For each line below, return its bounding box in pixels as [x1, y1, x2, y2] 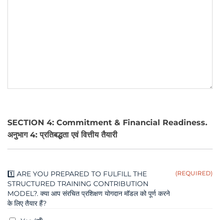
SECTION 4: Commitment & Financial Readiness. [7, 117, 207, 127]
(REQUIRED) [175, 169, 213, 177]
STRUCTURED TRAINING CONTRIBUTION [7, 179, 148, 188]
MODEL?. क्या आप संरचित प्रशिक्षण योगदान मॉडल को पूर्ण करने [7, 189, 170, 198]
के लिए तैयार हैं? [7, 198, 47, 208]
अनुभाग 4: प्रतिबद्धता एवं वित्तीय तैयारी [7, 130, 117, 139]
